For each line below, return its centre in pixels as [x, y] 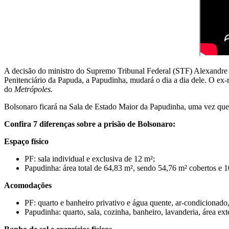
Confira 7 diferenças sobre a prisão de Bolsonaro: [90, 124]
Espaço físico [26, 141]
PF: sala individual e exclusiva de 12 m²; [90, 158]
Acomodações [28, 185]
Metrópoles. [33, 89]
